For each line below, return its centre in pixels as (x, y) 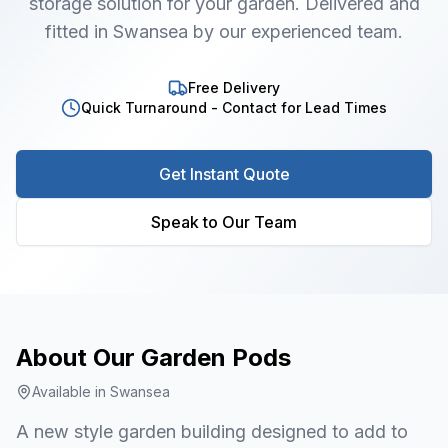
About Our (78, 357)
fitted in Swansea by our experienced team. (224, 31)
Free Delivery (234, 87)
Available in (71, 391)
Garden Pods (216, 357)
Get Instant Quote (224, 174)
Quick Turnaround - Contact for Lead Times (234, 107)
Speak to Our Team (224, 222)
